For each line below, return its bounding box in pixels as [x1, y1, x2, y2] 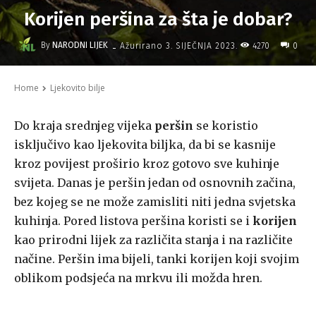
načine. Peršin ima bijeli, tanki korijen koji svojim [14, 252, 299, 267]
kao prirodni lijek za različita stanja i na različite [14, 233, 293, 248]
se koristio [193, 119, 258, 133]
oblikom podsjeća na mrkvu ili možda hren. [14, 271, 262, 286]
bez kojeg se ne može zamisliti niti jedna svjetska [14, 195, 296, 209]
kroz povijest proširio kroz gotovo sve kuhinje [14, 157, 279, 171]
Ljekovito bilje [50, 82, 105, 95]
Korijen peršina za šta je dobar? [24, 8, 292, 31]
